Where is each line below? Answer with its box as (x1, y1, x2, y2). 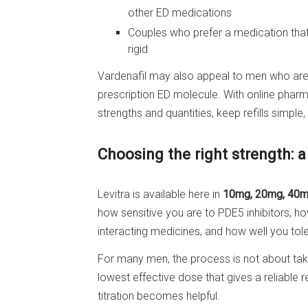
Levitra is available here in (98, 187, 223, 201)
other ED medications (128, 6, 232, 20)
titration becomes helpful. (98, 289, 220, 302)
